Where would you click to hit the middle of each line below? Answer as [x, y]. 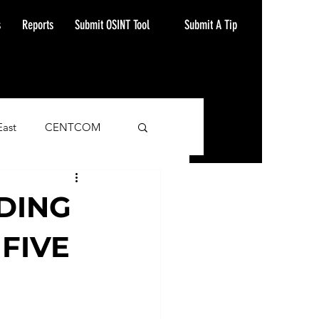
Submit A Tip [210, 25]
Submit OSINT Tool [112, 25]
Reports [38, 25]
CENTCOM [73, 127]
